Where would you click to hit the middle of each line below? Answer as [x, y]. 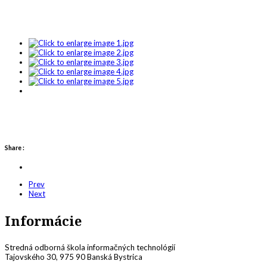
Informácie [43, 221]
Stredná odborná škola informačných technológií [90, 248]
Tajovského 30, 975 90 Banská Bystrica [74, 257]
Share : [15, 148]
